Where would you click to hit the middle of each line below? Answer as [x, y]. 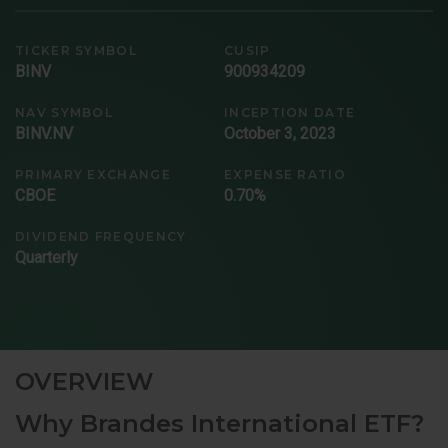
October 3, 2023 [280, 133]
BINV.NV [44, 133]
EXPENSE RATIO [285, 174]
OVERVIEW [84, 381]
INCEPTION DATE [290, 112]
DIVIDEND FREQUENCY [101, 236]
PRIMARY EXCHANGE [93, 174]
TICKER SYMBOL [76, 50]
